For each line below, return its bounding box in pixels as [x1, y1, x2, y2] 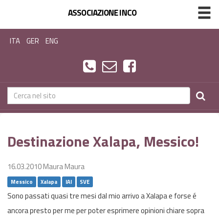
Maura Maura [43, 161, 85, 172]
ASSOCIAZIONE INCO [68, 6, 136, 19]
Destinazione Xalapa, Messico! [7, 130, 199, 153]
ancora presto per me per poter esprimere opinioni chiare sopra [7, 205, 204, 216]
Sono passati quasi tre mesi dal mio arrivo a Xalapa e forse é [7, 190, 197, 201]
